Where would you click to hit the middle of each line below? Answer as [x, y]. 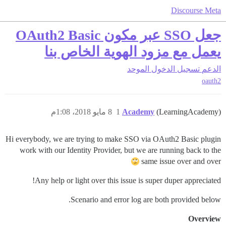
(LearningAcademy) [189, 112]
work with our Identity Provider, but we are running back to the [120, 150]
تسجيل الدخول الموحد [163, 69]
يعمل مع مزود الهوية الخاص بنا [133, 52]
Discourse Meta [196, 10]
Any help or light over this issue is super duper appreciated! [128, 181]
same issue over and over [181, 161]
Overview [205, 219]
